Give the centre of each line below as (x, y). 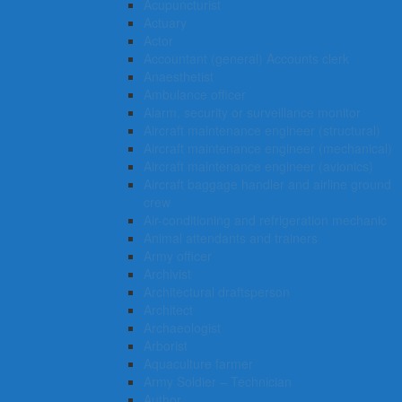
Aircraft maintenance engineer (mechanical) (268, 149)
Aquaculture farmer (198, 364)
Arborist (166, 346)
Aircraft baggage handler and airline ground (267, 184)
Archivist (167, 274)
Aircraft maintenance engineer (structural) (262, 131)
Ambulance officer (195, 95)
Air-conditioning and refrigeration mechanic (265, 220)
